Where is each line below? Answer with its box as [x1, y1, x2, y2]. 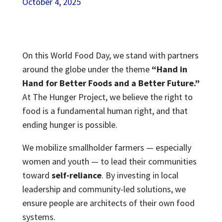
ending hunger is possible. [22, 119, 117, 130]
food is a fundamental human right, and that [22, 105, 188, 116]
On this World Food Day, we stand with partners [22, 50, 199, 61]
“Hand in [151, 63, 187, 75]
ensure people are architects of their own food [22, 197, 195, 209]
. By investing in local [101, 169, 178, 181]
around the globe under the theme [22, 63, 152, 75]
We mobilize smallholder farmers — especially [22, 142, 191, 153]
